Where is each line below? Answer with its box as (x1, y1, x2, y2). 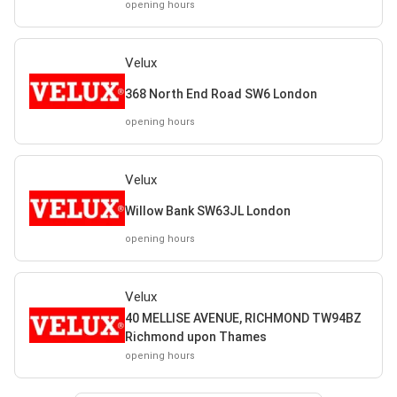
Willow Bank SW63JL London (124, 203, 291, 218)
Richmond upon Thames (124, 330, 267, 344)
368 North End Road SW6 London (124, 86, 317, 101)
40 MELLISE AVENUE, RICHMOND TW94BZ (124, 311, 362, 325)
